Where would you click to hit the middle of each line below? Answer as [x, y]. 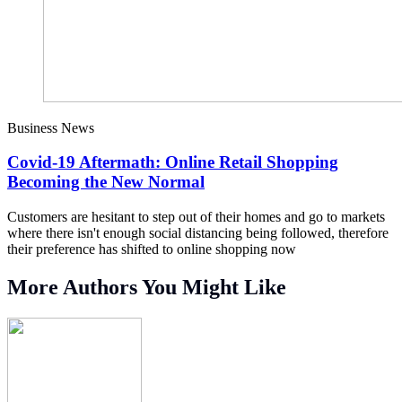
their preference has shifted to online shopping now [152, 249]
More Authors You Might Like [147, 287]
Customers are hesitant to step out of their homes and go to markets [196, 217]
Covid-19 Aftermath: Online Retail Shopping [173, 162]
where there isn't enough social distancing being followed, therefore [198, 233]
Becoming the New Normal [106, 182]
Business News [51, 127]
